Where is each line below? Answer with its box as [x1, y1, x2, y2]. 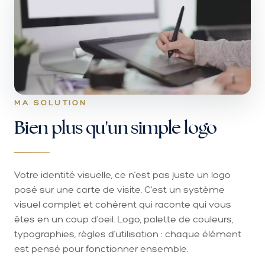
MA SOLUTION [14, 97, 88, 108]
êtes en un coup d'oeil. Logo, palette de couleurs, [14, 213, 233, 225]
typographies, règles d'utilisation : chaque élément [14, 228, 241, 240]
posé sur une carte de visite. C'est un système [14, 183, 225, 195]
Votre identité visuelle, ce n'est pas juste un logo [14, 169, 231, 180]
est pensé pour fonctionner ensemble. [14, 243, 188, 254]
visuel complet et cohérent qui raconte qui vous [14, 198, 231, 210]
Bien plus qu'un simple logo [14, 115, 217, 139]
